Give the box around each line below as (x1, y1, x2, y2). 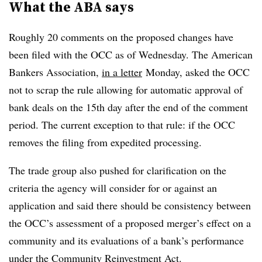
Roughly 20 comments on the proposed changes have (9, 29, 233, 44)
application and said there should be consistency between (9, 198, 251, 212)
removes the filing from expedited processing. (9, 135, 205, 149)
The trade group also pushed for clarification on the (9, 163, 226, 177)
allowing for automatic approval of (96, 82, 243, 96)
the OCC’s (9, 215, 56, 230)
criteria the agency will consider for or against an (9, 180, 217, 195)
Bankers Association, (9, 64, 102, 79)
